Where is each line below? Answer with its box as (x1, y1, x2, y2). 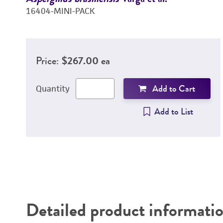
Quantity (35, 83, 70, 94)
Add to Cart (152, 82, 196, 95)
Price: (35, 53, 59, 68)
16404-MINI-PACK (25, 5, 95, 16)
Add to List (154, 105, 193, 118)
